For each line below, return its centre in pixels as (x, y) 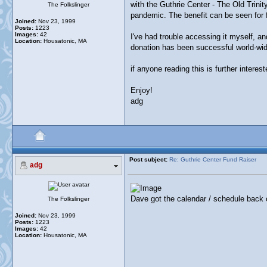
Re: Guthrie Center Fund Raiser (213, 159)
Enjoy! (142, 90)
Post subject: (148, 159)
